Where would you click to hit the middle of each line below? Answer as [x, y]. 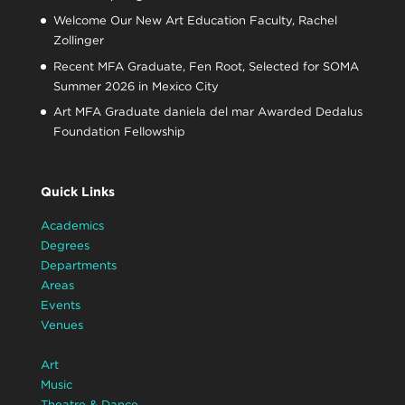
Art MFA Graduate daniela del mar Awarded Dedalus [207, 112]
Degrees [65, 245]
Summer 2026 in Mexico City [136, 86]
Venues [61, 325]
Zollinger [78, 41]
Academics [72, 225]
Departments [78, 265]
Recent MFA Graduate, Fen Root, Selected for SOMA [206, 66]
